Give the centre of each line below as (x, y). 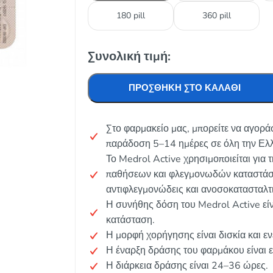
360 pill (217, 16)
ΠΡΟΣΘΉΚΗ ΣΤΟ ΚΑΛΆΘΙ (185, 88)
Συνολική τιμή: (129, 56)
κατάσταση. (130, 220)
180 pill (131, 16)
